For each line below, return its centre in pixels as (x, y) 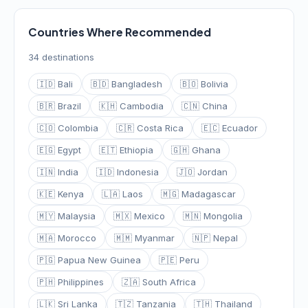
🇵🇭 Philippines (70, 282)
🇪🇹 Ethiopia (126, 150)
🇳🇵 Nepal (215, 238)
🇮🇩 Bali (55, 84)
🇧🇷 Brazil (59, 106)
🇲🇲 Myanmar (144, 238)
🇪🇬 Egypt (59, 150)
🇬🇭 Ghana (196, 150)
